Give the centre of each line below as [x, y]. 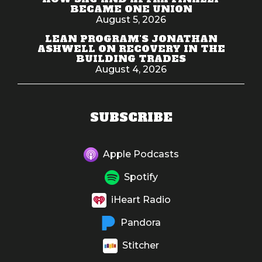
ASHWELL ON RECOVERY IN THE [131, 49]
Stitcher [139, 245]
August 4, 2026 [131, 69]
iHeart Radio [139, 199]
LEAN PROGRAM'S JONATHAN [131, 39]
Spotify [141, 177]
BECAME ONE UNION [131, 9]
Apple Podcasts [141, 154]
